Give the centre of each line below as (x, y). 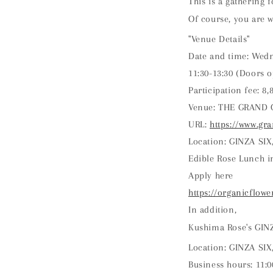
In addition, (213, 210)
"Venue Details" (219, 39)
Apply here (211, 175)
